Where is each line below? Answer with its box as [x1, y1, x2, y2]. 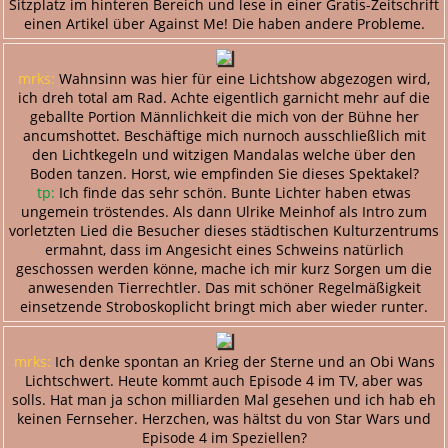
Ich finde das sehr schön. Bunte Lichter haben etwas [55, 182, 411, 202]
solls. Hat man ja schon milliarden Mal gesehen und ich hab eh [12, 389, 436, 409]
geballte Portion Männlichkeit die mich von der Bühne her [29, 106, 419, 126]
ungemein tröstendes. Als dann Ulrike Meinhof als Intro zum [21, 201, 427, 221]
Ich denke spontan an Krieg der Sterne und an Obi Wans [50, 351, 435, 371]
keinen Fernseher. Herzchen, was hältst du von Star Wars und [17, 408, 431, 428]
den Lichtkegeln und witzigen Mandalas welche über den [32, 144, 416, 164]
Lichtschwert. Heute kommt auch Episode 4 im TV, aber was [25, 370, 423, 390]
